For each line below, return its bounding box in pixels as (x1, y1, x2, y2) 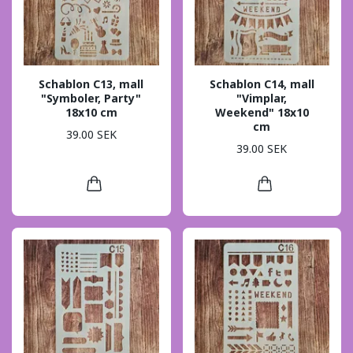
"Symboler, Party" (41, 90, 142, 106)
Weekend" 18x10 (214, 104, 309, 120)
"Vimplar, (236, 90, 288, 106)
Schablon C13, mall (39, 76, 144, 91)
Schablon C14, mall (209, 76, 314, 91)
